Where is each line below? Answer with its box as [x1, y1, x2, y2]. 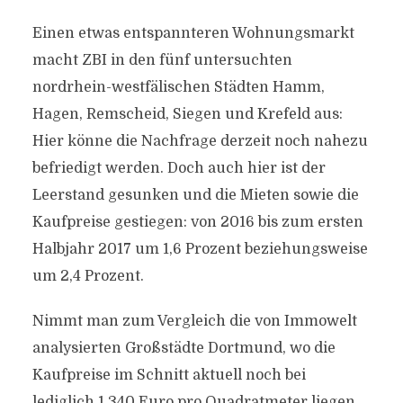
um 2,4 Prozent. [31, 268, 144, 284]
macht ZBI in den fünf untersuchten [31, 52, 292, 68]
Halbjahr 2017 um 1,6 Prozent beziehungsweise [31, 241, 368, 257]
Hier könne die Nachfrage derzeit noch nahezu [31, 133, 368, 149]
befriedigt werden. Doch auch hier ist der [31, 160, 326, 176]
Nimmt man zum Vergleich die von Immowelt [31, 313, 357, 329]
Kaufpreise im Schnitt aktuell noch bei [31, 367, 306, 383]
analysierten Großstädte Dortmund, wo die [31, 340, 336, 356]
